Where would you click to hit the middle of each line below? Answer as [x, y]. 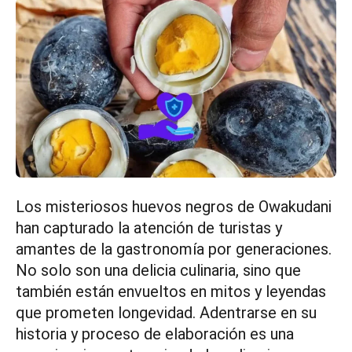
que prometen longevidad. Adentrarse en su [166, 313]
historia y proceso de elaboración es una [155, 334]
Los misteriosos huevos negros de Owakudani [174, 207]
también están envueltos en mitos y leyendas [171, 292]
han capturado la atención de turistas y [149, 228]
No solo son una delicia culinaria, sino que [158, 271]
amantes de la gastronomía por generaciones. [174, 249]
